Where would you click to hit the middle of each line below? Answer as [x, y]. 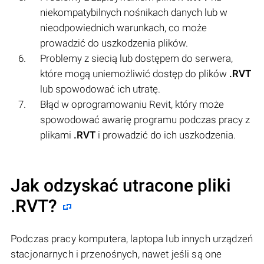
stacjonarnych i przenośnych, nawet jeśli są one [116, 254]
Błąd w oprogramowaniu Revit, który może [132, 104]
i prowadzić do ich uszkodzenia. [166, 135]
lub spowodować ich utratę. [100, 89]
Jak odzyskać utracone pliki [121, 185]
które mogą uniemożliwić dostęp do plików [135, 73]
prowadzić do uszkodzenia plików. [114, 43]
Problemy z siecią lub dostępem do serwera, [136, 58]
